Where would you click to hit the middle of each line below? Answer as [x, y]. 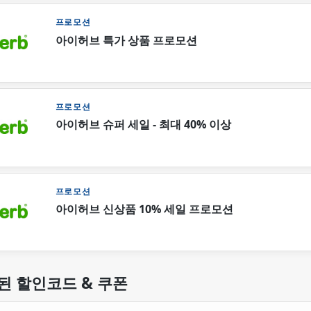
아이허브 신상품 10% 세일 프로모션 [144, 209]
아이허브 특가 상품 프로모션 [126, 40]
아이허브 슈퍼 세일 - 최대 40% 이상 [143, 125]
